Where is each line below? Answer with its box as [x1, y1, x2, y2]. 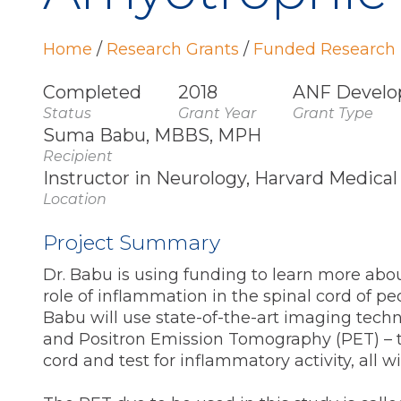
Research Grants [107, 39, 243, 59]
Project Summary [43, 230, 220, 255]
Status [43, 105, 91, 122]
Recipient [43, 148, 113, 165]
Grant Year [178, 105, 256, 122]
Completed [43, 81, 141, 103]
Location [43, 191, 107, 208]
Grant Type [293, 105, 373, 122]
